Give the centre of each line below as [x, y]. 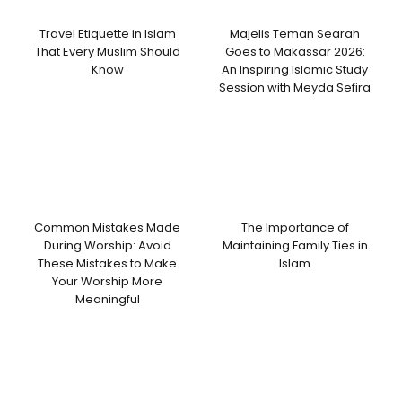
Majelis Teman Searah [295, 34]
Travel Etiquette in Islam [107, 34]
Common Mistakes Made [107, 227]
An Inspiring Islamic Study [295, 70]
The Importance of [295, 227]
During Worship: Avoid [107, 245]
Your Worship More [107, 281]
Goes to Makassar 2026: [295, 52]
